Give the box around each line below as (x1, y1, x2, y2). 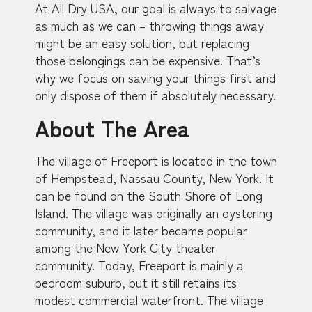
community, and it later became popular (35, 220, 247, 239)
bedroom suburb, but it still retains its (35, 272, 237, 291)
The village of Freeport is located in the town (35, 150, 277, 169)
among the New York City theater (35, 237, 216, 256)
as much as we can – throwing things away (35, 16, 264, 35)
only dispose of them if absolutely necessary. (35, 86, 276, 104)
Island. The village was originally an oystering (35, 203, 272, 221)
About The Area (35, 111, 189, 143)
